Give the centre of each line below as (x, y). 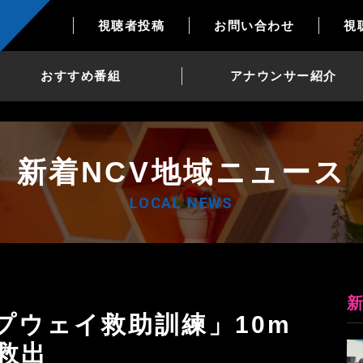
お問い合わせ (254, 25)
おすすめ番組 (81, 75)
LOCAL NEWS (181, 203)
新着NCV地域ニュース (181, 172)
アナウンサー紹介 (283, 75)
